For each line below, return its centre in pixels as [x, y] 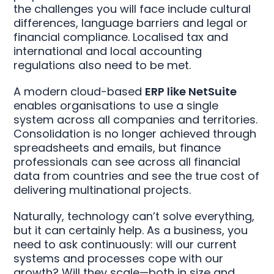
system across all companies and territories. [136, 120]
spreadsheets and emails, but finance [117, 148]
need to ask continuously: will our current [125, 244]
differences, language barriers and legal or [131, 23]
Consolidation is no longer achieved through [135, 134]
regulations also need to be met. [102, 65]
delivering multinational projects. [102, 190]
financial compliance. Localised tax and [121, 37]
